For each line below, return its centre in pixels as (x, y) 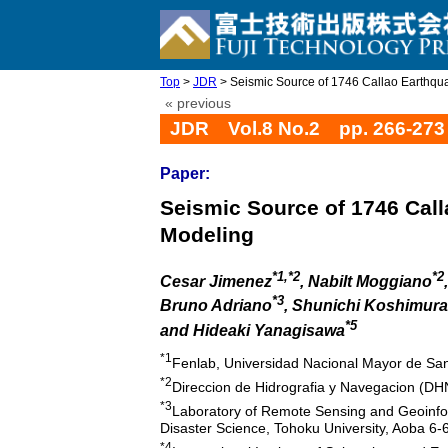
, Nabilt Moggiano (366, 282)
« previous (198, 103)
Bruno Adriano (216, 306)
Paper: (185, 173)
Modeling (207, 234)
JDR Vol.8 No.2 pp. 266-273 (307, 128)
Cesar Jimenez (216, 282)
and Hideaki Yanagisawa (252, 330)
